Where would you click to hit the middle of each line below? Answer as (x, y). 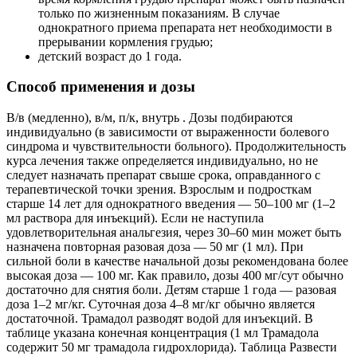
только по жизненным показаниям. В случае (159, 13)
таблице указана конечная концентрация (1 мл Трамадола (163, 333)
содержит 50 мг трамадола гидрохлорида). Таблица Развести (172, 347)
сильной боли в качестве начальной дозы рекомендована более (177, 261)
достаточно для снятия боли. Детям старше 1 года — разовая (171, 290)
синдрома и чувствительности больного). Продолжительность (176, 147)
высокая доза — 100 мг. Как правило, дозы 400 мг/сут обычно (175, 276)
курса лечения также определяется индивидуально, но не (162, 161)
